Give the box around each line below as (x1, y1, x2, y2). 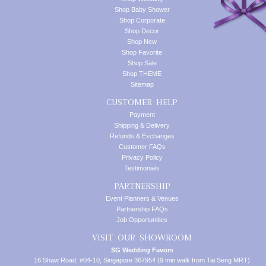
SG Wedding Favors (110, 246, 173, 254)
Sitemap (130, 81, 154, 88)
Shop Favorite (122, 49, 162, 56)
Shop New (127, 38, 157, 45)
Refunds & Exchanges (109, 132, 175, 140)
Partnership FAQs (116, 205, 168, 213)
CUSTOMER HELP (106, 97, 178, 107)
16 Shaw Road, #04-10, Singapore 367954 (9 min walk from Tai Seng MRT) (34, 256, 250, 264)
